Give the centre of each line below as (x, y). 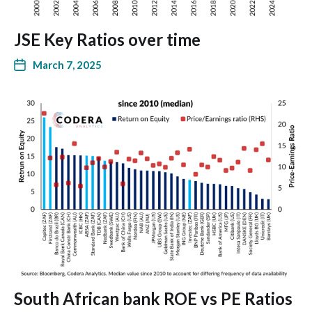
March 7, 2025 (67, 65)
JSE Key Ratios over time (107, 39)
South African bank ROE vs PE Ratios (153, 298)
